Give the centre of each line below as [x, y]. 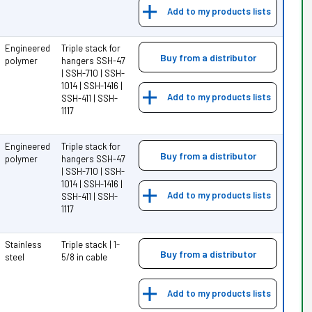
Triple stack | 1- [91, 244]
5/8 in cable [85, 257]
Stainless [24, 244]
